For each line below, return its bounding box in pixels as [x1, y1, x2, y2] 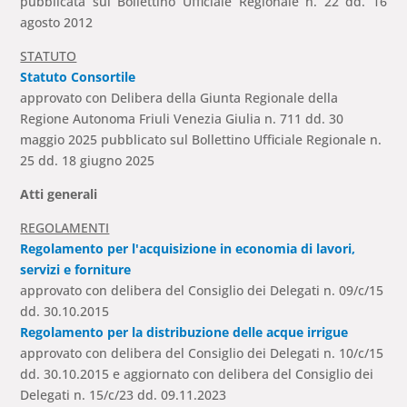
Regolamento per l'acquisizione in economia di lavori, [20, 240, 356, 258]
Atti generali [20, 185, 98, 203]
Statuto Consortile [20, 68, 136, 86]
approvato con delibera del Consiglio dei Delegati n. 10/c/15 [20, 344, 384, 362]
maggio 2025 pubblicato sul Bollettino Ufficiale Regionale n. [20, 131, 382, 149]
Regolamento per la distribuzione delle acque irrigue [20, 323, 349, 342]
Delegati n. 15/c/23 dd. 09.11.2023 [20, 386, 227, 404]
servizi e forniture [20, 261, 132, 279]
